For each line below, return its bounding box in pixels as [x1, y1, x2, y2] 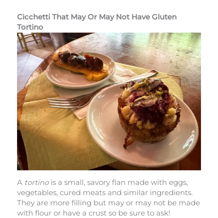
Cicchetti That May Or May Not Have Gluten [17, 12, 177, 21]
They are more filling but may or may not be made [17, 199, 200, 208]
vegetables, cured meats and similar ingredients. [17, 188, 193, 198]
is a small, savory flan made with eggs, [49, 178, 188, 187]
